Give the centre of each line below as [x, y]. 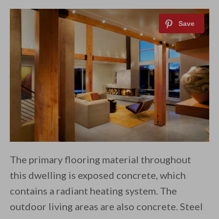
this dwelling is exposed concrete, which [98, 175]
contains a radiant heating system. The [93, 191]
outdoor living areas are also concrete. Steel [106, 207]
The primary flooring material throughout [100, 160]
